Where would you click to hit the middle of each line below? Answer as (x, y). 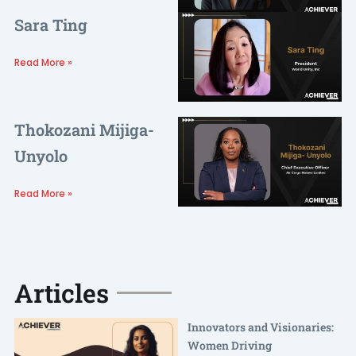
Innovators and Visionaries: (261, 327)
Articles (61, 292)
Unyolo (41, 155)
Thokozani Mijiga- (84, 129)
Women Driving (230, 345)
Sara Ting (50, 24)
